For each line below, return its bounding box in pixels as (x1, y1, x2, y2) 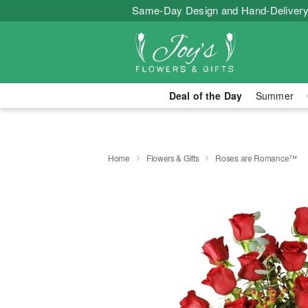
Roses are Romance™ (215, 151, 297, 164)
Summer (256, 89, 294, 102)
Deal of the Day (168, 89, 242, 102)
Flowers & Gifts (146, 151, 199, 164)
